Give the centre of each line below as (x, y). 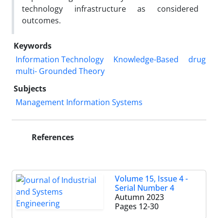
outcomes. (41, 20)
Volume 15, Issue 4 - (151, 178)
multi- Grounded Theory (60, 71)
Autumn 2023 (139, 197)
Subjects (30, 88)
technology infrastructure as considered (110, 9)
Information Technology (60, 59)
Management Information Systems (79, 102)
